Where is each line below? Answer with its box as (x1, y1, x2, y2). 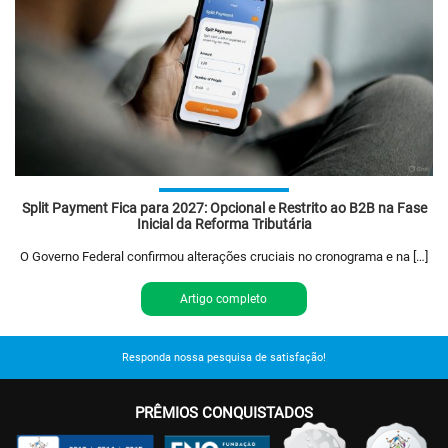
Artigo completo (180, 291, 268, 306)
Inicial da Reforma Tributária (136, 215, 312, 232)
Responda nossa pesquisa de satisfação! (122, 351, 326, 365)
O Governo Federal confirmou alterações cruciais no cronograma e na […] (20, 248, 428, 264)
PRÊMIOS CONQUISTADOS (135, 404, 313, 423)
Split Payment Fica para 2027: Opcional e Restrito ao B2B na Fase (21, 199, 427, 216)
